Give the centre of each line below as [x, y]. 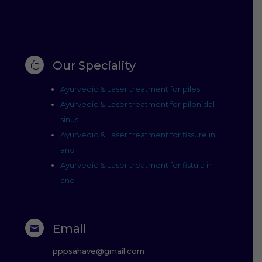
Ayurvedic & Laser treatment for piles [130, 89]
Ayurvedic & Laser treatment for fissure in [138, 134]
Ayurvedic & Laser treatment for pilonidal [138, 104]
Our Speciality [94, 65]
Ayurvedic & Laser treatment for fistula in [137, 165]
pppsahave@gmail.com [99, 251]
